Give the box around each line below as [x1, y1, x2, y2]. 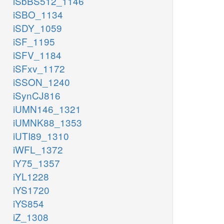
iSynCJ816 [13, 88, 60, 102]
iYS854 [13, 196, 44, 210]
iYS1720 [13, 183, 49, 197]
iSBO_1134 [13, 7, 63, 21]
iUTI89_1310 [13, 129, 69, 143]
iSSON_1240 [13, 75, 70, 89]
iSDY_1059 [13, 21, 62, 35]
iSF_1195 [13, 34, 55, 48]
